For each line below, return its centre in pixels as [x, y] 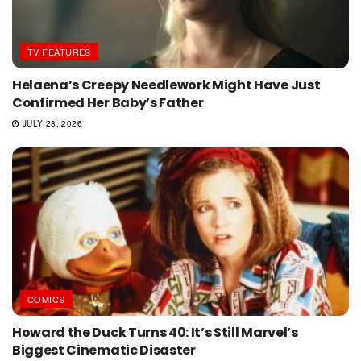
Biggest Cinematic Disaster [104, 350]
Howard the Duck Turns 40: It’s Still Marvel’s [155, 332]
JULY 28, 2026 [51, 123]
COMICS [46, 299]
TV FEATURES [59, 51]
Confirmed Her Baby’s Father [108, 102]
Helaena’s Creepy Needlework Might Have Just [166, 85]
